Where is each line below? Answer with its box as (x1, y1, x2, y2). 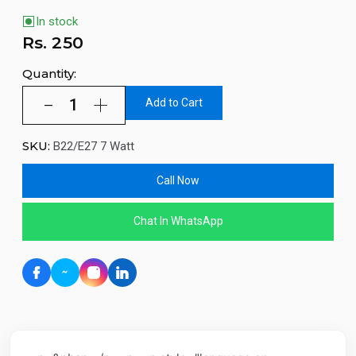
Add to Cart (145, 95, 203, 109)
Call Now (157, 173, 199, 187)
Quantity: (22, 66, 76, 82)
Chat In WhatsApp (133, 215, 223, 228)
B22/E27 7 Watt (53, 138, 134, 153)
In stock (36, 14, 78, 29)
